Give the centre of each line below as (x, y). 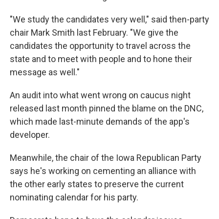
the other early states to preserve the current (97, 184)
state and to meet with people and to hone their (101, 59)
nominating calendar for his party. (74, 197)
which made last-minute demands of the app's (100, 121)
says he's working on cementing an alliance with (103, 171)
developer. (30, 135)
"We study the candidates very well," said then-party (109, 19)
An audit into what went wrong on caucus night (100, 95)
